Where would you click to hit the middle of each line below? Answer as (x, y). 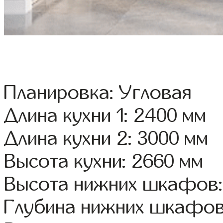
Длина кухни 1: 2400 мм (105, 116)
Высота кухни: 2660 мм (104, 162)
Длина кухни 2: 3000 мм (106, 139)
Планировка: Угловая (98, 93)
